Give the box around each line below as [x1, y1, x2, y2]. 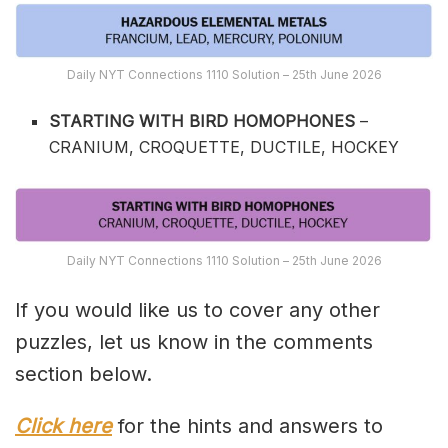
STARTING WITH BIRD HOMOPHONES [49, 111, 361, 132]
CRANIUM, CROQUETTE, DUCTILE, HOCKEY [49, 137, 400, 158]
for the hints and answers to [112, 414, 383, 439]
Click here [15, 414, 112, 439]
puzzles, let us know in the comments [15, 330, 373, 355]
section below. [15, 362, 152, 387]
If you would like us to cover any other [15, 298, 380, 323]
